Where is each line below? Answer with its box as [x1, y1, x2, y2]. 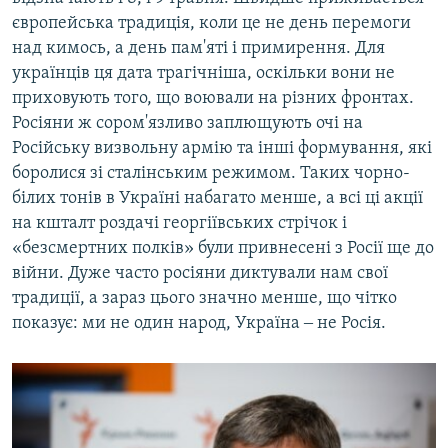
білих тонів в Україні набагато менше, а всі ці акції [12, 189, 423, 209]
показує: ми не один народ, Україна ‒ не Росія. [12, 314, 386, 334]
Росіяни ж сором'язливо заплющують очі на [12, 114, 363, 134]
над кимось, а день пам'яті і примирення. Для [12, 39, 385, 59]
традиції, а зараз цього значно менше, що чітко [12, 289, 397, 309]
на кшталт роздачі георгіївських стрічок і [12, 214, 347, 234]
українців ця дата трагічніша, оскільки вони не [12, 64, 395, 84]
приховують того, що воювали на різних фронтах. [12, 89, 414, 109]
